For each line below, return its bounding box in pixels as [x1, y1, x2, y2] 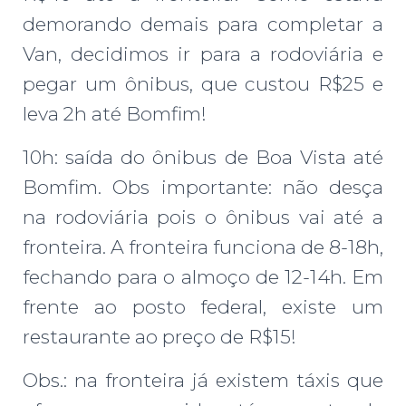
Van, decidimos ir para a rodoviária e [23, 42, 383, 65]
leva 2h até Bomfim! [23, 101, 207, 125]
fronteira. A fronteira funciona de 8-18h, [23, 235, 383, 258]
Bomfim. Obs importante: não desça [23, 175, 383, 198]
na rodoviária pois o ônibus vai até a [23, 205, 383, 228]
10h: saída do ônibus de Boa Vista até [23, 145, 383, 169]
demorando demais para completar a [23, 12, 383, 35]
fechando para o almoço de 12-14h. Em [23, 265, 383, 288]
